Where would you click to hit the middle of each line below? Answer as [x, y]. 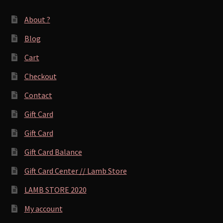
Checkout [40, 76]
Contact [38, 95]
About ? [37, 19]
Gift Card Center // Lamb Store [75, 170]
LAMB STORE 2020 [55, 189]
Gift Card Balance [53, 152]
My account [43, 208]
